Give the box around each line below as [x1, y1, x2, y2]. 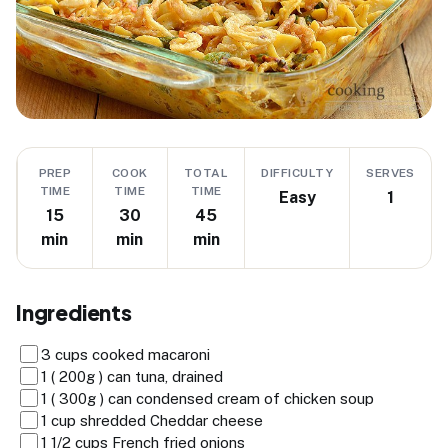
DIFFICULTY [261, 165, 334, 180]
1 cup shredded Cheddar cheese [41, 411, 263, 429]
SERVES [366, 165, 415, 180]
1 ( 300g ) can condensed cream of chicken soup [41, 389, 374, 407]
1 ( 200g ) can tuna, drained [41, 367, 223, 385]
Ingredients [16, 298, 132, 326]
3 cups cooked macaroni [41, 345, 210, 363]
